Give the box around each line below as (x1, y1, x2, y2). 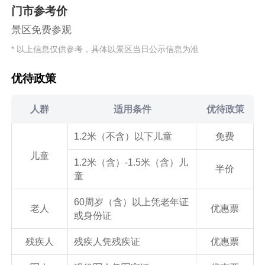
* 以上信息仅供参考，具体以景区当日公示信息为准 (11, 44, 199, 54)
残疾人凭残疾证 (73, 236, 140, 247)
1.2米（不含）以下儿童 (73, 131, 172, 141)
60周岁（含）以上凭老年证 (73, 196, 189, 207)
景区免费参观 (11, 24, 72, 36)
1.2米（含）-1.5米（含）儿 (73, 157, 188, 167)
